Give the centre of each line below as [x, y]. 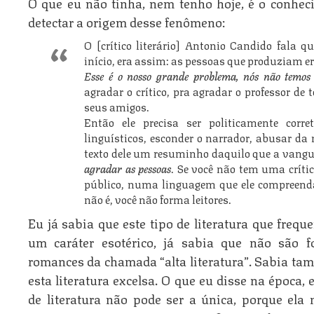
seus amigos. [117, 106]
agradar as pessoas [128, 168]
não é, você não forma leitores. [158, 198]
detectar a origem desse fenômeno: [127, 21]
